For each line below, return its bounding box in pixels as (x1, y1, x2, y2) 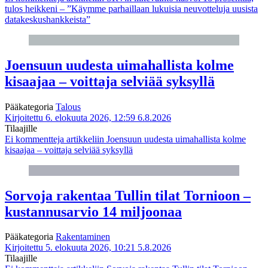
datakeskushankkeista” (5, 14, 90, 25)
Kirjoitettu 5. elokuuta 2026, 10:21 (5, 242, 135, 253)
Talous (56, 101, 81, 112)
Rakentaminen (56, 232, 110, 242)
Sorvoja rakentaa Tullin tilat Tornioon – (5, 187, 251, 203)
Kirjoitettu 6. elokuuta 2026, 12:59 (5, 112, 135, 123)
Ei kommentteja (5, 133, 64, 144)
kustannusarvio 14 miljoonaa (5, 203, 182, 220)
